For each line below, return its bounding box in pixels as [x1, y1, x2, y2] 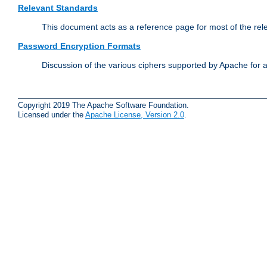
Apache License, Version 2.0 [85, 110, 184, 119]
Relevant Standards [18, 3, 98, 13]
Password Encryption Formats [18, 41, 141, 51]
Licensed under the [18, 110, 85, 119]
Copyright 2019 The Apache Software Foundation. [18, 100, 189, 110]
